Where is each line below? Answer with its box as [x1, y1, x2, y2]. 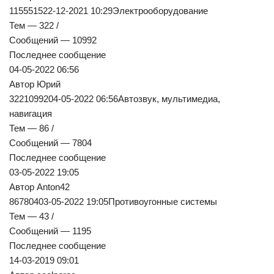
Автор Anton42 [9, 182, 70, 193]
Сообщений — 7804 [9, 138, 92, 149]
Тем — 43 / [9, 211, 54, 222]
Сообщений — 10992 [9, 35, 97, 46]
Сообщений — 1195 [9, 226, 91, 237]
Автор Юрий [9, 79, 61, 90]
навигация [9, 108, 52, 119]
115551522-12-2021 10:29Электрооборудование [9, 6, 208, 17]
